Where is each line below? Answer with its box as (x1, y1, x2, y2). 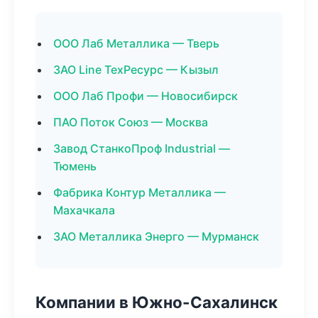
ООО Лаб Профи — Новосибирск (53, 89, 238, 103)
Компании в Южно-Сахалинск (35, 292, 278, 312)
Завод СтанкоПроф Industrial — (53, 141, 230, 155)
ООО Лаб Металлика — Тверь (53, 36, 219, 50)
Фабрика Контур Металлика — (53, 185, 226, 199)
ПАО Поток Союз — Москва (53, 115, 208, 129)
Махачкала (53, 203, 115, 217)
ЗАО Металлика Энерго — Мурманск (53, 229, 259, 243)
